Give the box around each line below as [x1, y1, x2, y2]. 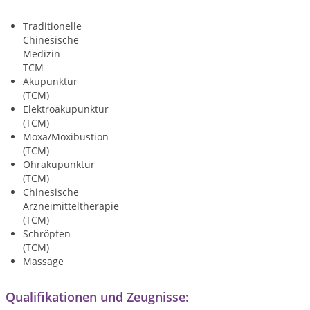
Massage [23, 255, 64, 268]
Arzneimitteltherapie [23, 199, 119, 212]
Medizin [23, 47, 60, 60]
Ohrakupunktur [23, 158, 95, 171]
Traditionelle [23, 19, 82, 33]
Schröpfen [23, 227, 71, 240]
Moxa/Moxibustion [23, 130, 109, 143]
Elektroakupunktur [23, 102, 109, 116]
